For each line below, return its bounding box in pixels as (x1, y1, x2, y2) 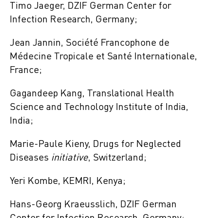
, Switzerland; (88, 153, 146, 163)
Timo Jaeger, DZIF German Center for (10, 1, 171, 11)
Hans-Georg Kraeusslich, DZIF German (10, 200, 177, 210)
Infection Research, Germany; (10, 15, 137, 25)
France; (10, 65, 42, 75)
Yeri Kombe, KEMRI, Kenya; (10, 176, 126, 186)
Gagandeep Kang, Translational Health (10, 89, 174, 99)
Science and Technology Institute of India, (10, 102, 188, 112)
